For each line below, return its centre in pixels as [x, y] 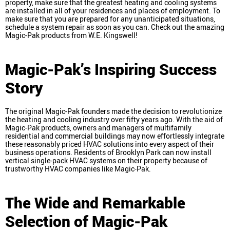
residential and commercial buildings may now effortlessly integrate [115, 136]
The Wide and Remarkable [95, 202]
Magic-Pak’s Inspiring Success [111, 69]
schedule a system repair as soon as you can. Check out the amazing [115, 27]
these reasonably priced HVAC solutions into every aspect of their [110, 144]
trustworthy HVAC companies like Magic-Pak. [78, 168]
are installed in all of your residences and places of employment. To [113, 10]
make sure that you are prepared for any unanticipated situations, [110, 18]
